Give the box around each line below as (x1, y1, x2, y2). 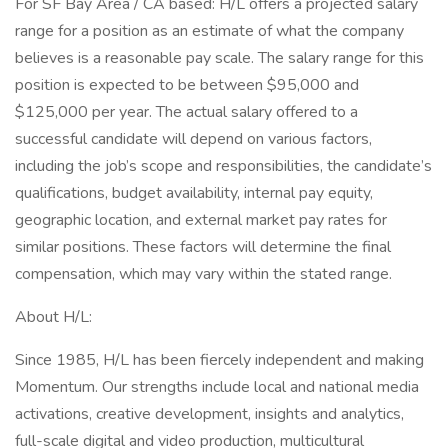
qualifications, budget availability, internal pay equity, (15, 182, 373, 204)
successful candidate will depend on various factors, (15, 128, 372, 150)
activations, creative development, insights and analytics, (15, 403, 404, 425)
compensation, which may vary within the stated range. (15, 263, 392, 285)
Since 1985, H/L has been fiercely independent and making (15, 349, 424, 371)
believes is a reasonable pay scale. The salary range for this (15, 47, 424, 69)
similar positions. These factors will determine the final (15, 236, 391, 258)
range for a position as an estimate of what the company (15, 20, 404, 42)
